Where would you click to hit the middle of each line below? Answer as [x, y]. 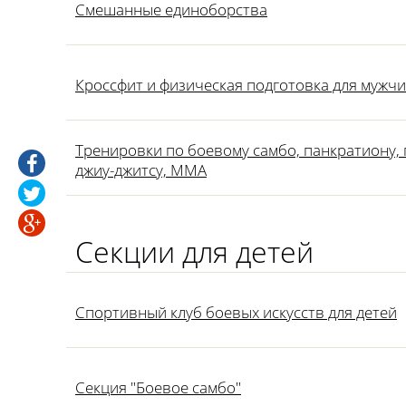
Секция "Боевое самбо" [158, 387]
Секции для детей [194, 251]
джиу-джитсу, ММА [141, 170]
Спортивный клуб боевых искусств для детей [236, 312]
